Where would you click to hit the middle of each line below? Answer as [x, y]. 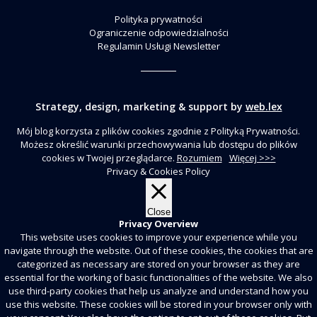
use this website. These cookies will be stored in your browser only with [158, 304]
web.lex [264, 106]
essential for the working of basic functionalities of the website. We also [158, 277]
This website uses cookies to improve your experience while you [158, 237]
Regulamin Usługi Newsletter [158, 46]
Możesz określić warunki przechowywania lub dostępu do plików [158, 144]
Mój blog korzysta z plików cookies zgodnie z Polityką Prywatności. [158, 131]
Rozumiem [199, 158]
